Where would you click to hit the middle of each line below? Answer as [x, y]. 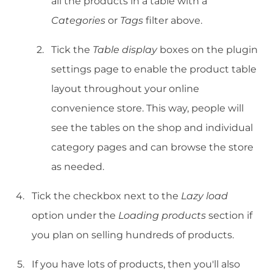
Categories [78, 21]
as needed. [78, 167]
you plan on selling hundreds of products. [133, 235]
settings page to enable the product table [154, 69]
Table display [125, 50]
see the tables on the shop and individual [152, 128]
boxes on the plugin [207, 50]
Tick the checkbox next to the [106, 196]
